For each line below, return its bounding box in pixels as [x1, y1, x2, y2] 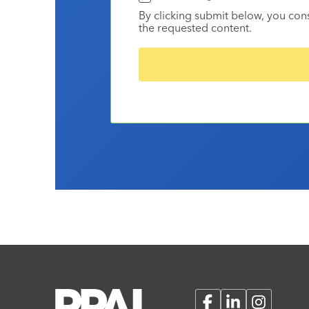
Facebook [197, 295, 241, 308]
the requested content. [139, 21, 252, 35]
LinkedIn [223, 295, 261, 308]
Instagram [248, 295, 292, 308]
